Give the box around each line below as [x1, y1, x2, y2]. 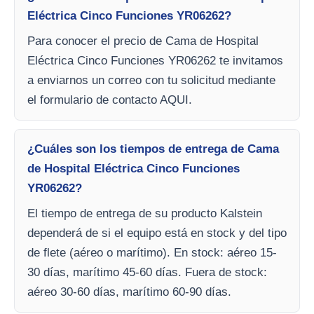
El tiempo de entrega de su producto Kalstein [27, 207, 262, 220]
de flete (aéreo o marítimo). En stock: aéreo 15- [27, 246, 277, 259]
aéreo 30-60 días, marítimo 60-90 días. [27, 285, 231, 299]
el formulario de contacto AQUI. [27, 93, 192, 107]
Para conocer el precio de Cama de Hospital [27, 34, 259, 48]
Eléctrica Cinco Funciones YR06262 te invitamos [27, 54, 283, 67]
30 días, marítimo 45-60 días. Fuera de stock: [27, 266, 267, 279]
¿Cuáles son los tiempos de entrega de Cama [27, 142, 279, 156]
